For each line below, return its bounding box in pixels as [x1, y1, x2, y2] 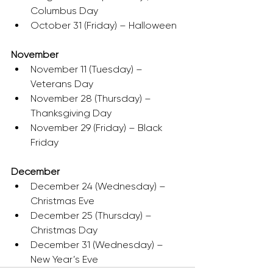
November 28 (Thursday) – [30, 93, 154, 104]
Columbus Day [30, 5, 98, 16]
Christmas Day [30, 224, 97, 236]
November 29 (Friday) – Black [30, 122, 165, 133]
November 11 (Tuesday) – [30, 63, 145, 75]
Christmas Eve [30, 195, 94, 207]
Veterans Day [30, 78, 93, 90]
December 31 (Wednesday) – [30, 239, 166, 250]
